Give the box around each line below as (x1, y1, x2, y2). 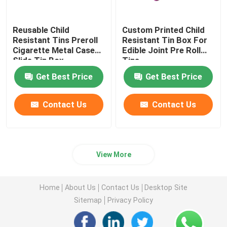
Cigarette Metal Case (13, 45, 95, 55)
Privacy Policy (107, 196, 153, 205)
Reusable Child (13, 24, 70, 35)
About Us (65, 183, 96, 192)
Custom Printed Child (122, 24, 205, 35)
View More (96, 150, 131, 159)
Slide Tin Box (13, 55, 64, 65)
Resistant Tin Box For (122, 34, 208, 45)
